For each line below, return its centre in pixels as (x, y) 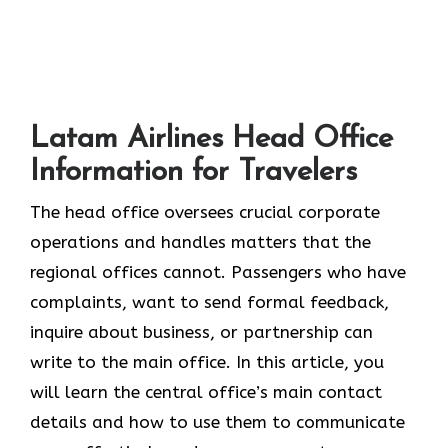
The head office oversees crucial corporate (205, 211)
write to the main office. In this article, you (207, 361)
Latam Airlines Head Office (211, 139)
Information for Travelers (193, 172)
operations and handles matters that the (200, 241)
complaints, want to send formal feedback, (209, 301)
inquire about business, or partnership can (201, 331)
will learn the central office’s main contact (206, 391)
